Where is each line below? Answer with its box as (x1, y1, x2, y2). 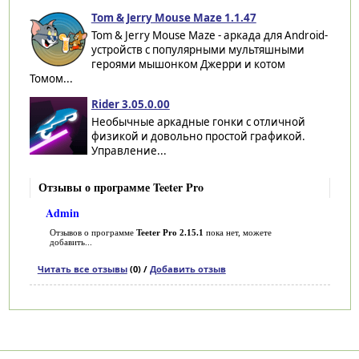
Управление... (91, 143, 167, 158)
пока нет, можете (203, 227, 272, 237)
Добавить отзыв (149, 262, 226, 275)
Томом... (29, 71, 73, 86)
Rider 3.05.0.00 (91, 96, 170, 111)
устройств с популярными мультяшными (91, 42, 305, 57)
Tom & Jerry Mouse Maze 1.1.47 (91, 10, 256, 25)
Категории (28, 322, 91, 341)
